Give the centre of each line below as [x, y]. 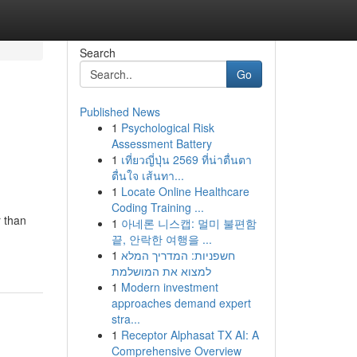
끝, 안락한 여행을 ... [161, 239]
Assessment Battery [161, 143]
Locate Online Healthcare [185, 191]
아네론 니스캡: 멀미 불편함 [188, 223]
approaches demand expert [181, 303]
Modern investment [169, 287]
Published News [120, 112]
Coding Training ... [157, 207]
